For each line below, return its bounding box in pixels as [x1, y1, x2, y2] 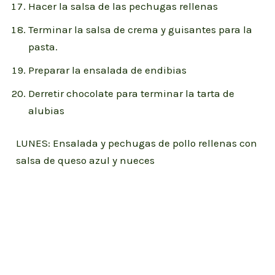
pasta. [28, 40, 58, 53]
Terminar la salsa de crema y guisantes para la [28, 23, 253, 36]
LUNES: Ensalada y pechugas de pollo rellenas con [16, 137, 258, 150]
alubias [28, 104, 65, 117]
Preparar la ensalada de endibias [28, 63, 187, 76]
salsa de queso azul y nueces [16, 154, 155, 167]
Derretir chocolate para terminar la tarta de [28, 87, 235, 99]
